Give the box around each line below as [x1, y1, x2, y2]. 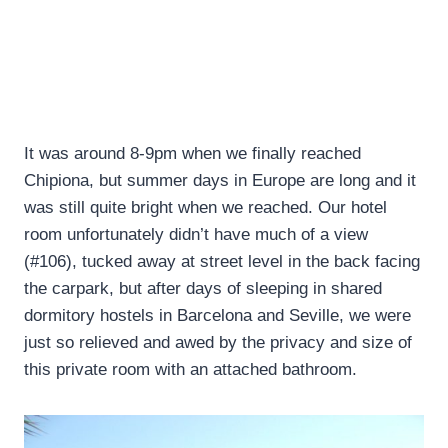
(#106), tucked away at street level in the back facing [24, 251, 420, 271]
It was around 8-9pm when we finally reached [24, 143, 361, 163]
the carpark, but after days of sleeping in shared [24, 278, 382, 298]
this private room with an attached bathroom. [24, 359, 357, 379]
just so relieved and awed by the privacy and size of [24, 332, 412, 352]
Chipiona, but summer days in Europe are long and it [24, 170, 416, 190]
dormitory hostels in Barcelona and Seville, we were [24, 305, 411, 325]
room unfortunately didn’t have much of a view [24, 224, 368, 244]
